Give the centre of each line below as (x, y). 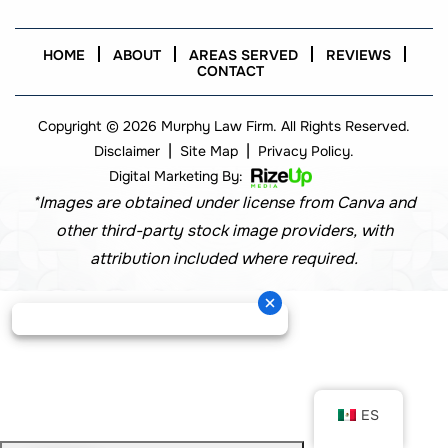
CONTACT (230, 70)
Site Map (209, 151)
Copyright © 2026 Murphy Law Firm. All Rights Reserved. (224, 126)
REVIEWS (358, 54)
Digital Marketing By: (177, 176)
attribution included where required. (224, 259)
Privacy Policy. (306, 151)
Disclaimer (127, 151)
